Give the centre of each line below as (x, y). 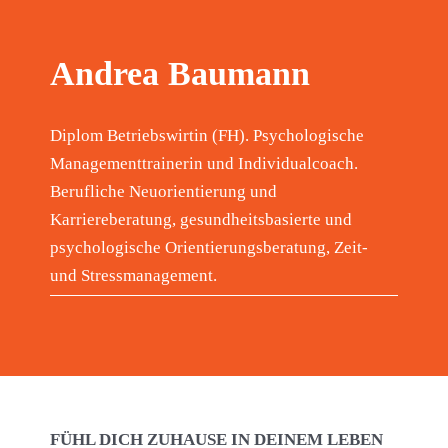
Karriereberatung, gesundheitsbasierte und (200, 220)
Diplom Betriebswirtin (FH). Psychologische (206, 136)
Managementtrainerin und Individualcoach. (203, 164)
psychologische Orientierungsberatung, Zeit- (208, 248)
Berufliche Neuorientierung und (163, 192)
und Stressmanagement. (133, 276)
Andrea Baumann (179, 74)
